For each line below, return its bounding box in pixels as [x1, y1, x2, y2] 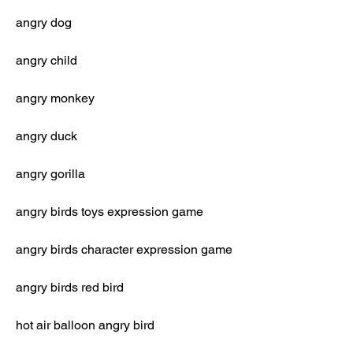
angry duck [16, 128, 77, 143]
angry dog [16, 15, 72, 30]
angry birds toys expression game [16, 204, 203, 219]
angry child [16, 53, 77, 68]
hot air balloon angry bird [16, 318, 154, 333]
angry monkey [16, 91, 95, 106]
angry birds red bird [16, 280, 124, 295]
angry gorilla [16, 166, 85, 181]
